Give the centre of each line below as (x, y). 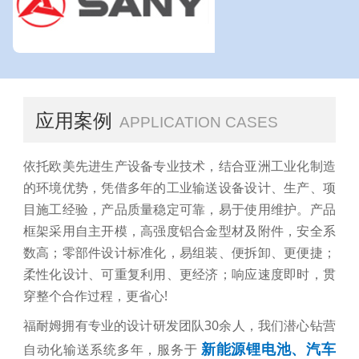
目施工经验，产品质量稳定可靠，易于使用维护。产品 (179, 209)
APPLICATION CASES (199, 123)
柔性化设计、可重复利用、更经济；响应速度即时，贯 (179, 274)
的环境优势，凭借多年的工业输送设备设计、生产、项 (179, 187)
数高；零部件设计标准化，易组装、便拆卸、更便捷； (179, 252)
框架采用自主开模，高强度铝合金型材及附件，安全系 (179, 230)
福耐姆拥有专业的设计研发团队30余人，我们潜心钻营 (179, 325)
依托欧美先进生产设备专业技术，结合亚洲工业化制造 (179, 165)
